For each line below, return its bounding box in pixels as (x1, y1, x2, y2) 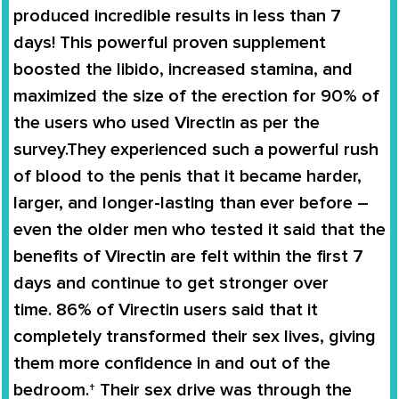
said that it (227, 298, 318, 321)
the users (13, 111, 88, 134)
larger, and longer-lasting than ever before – (13, 191, 369, 214)
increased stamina (168, 58, 313, 80)
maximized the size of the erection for (13, 85, 321, 107)
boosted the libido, (13, 58, 168, 80)
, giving (320, 325, 376, 347)
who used (88, 111, 175, 134)
